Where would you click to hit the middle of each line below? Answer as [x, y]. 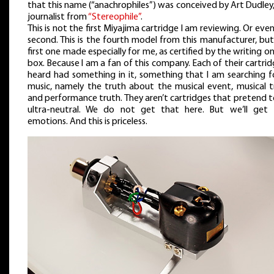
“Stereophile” [114, 17]
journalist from [58, 17]
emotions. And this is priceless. [87, 121]
